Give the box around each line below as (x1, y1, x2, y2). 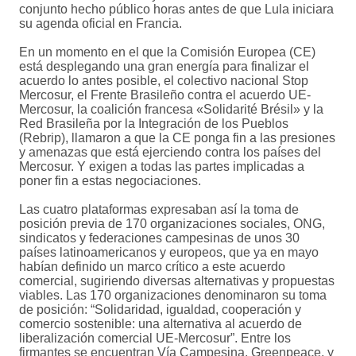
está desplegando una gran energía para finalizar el (19, 60, 309, 74)
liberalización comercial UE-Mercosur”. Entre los (19, 331, 291, 346)
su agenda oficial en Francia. (19, 17, 182, 31)
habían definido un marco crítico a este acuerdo (19, 260, 285, 274)
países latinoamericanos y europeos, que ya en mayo (19, 246, 319, 260)
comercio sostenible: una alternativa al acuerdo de (19, 317, 302, 331)
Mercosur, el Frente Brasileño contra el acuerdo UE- (19, 88, 311, 103)
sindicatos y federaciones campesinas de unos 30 (19, 231, 300, 246)
